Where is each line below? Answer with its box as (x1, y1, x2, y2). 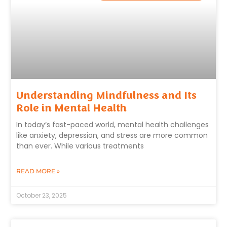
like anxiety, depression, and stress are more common (16, 130, 208, 140)
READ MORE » (16, 167, 60, 175)
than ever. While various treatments (16, 140, 144, 151)
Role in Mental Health (16, 101, 127, 115)
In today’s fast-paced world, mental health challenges (16, 119, 209, 130)
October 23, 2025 (16, 191, 67, 200)
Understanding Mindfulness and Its (16, 88, 197, 102)
